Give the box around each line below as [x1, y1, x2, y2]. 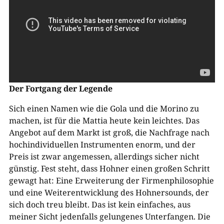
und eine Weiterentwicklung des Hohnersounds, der [8, 186, 209, 198]
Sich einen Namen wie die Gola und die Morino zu [8, 102, 199, 114]
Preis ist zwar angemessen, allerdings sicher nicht [8, 150, 199, 162]
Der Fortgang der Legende [8, 82, 112, 94]
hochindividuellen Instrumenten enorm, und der [8, 138, 195, 150]
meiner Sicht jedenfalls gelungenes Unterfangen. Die [8, 210, 210, 222]
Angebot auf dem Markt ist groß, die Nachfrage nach [8, 126, 209, 138]
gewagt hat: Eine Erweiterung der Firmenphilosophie [8, 174, 214, 186]
